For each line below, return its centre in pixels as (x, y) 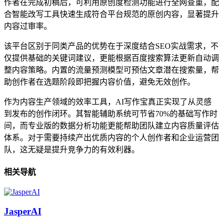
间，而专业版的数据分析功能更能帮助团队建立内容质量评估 (111, 125)
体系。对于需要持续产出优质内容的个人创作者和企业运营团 (111, 137)
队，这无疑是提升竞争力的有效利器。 (72, 149)
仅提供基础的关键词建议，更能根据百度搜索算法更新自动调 (111, 58)
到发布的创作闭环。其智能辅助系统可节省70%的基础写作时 (111, 113)
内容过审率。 (28, 26)
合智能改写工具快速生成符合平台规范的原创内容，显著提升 (111, 14)
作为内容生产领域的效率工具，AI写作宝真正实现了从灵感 (108, 102)
